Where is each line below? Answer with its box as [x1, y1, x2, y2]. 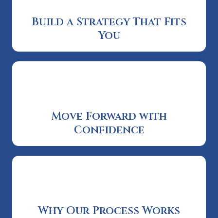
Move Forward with [51, 109, 167, 124]
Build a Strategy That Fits [32, 15, 186, 29]
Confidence [73, 123, 145, 137]
